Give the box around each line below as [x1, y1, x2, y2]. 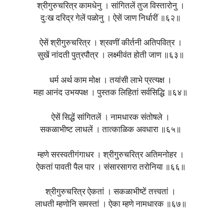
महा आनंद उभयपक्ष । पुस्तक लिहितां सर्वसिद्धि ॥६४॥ [34, 88, 187, 97]
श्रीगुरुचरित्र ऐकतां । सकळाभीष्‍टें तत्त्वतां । [45, 188, 176, 197]
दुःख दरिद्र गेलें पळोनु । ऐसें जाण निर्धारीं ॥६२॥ [40, 14, 181, 23]
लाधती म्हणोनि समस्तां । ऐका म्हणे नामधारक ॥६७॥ [35, 200, 186, 209]
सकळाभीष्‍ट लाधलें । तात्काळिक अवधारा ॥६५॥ [40, 126, 181, 135]
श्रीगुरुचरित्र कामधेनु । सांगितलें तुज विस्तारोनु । [37, 1, 184, 10]
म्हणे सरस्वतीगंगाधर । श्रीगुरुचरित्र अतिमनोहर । [37, 150, 184, 159]
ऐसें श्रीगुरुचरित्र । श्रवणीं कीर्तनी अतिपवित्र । [39, 39, 182, 48]
